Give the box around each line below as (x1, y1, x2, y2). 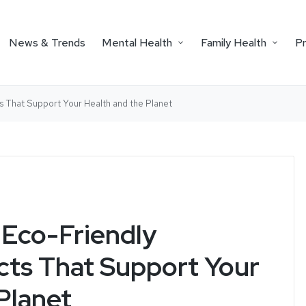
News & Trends (9, 36, 85, 50)
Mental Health (102, 36, 172, 50)
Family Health (201, 36, 267, 50)
